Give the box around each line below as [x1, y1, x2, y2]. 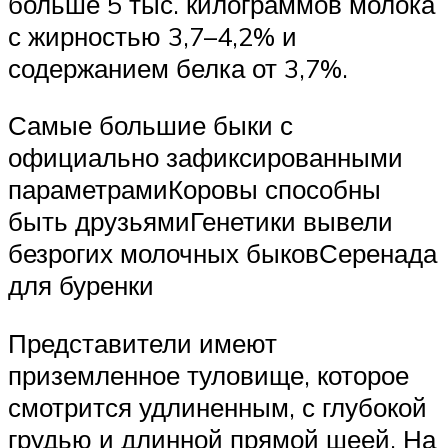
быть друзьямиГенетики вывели [8, 205, 393, 238]
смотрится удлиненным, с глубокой [8, 390, 427, 423]
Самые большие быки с [8, 109, 293, 142]
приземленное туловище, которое [8, 358, 409, 391]
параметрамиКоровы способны [8, 173, 381, 206]
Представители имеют [8, 326, 277, 359]
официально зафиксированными [8, 141, 403, 174]
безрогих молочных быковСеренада [8, 237, 437, 270]
